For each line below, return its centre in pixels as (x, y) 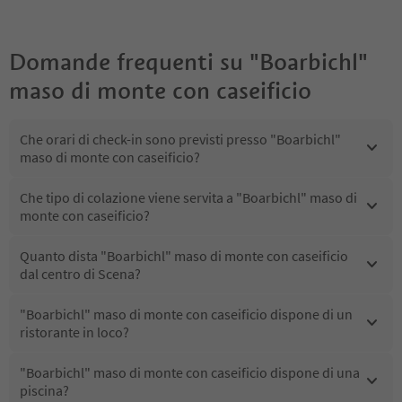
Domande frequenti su (126, 61)
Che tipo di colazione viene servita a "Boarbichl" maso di (188, 197)
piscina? (44, 390)
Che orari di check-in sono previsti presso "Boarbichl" (180, 139)
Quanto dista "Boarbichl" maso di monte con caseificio (184, 255)
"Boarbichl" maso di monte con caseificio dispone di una (190, 372)
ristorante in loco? (74, 332)
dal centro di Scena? (80, 273)
